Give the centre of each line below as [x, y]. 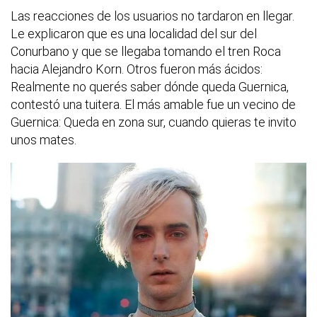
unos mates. [44, 140]
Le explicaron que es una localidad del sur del [134, 34]
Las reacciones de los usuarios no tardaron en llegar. [152, 16]
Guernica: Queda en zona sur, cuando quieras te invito [154, 122]
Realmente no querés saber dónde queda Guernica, [150, 87]
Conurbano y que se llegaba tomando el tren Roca [146, 52]
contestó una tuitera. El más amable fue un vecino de [153, 105]
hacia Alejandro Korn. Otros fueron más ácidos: [137, 69]
